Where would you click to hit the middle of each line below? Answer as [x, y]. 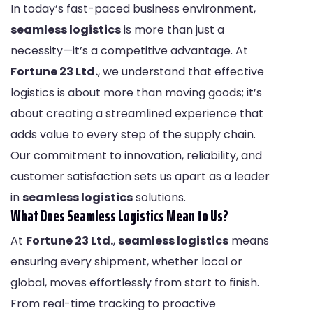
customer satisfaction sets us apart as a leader [140, 177]
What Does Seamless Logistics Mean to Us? [119, 217]
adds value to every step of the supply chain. [133, 135]
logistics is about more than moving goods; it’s [136, 93]
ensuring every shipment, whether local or [126, 262]
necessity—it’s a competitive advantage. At [129, 51]
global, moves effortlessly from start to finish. [135, 283]
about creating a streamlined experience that [137, 114]
